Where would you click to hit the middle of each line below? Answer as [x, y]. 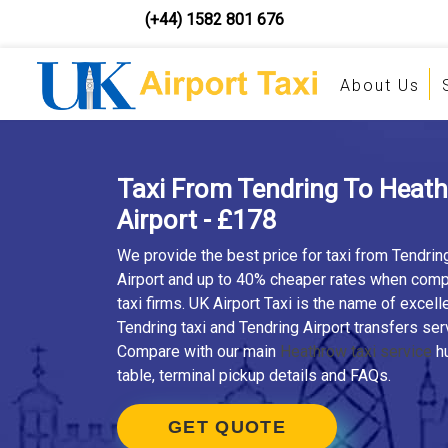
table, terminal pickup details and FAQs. [254, 375]
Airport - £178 [197, 220]
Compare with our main [198, 351]
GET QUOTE [227, 427]
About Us [379, 85]
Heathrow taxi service [356, 351]
